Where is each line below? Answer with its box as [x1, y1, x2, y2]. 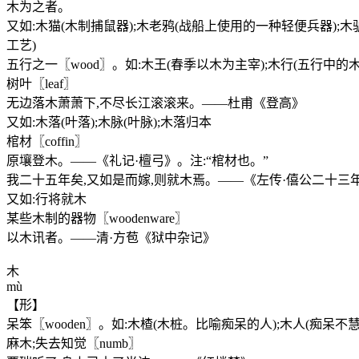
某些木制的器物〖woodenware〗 [6, 212, 188, 226]
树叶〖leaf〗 [6, 77, 76, 91]
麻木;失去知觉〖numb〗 [6, 337, 141, 351]
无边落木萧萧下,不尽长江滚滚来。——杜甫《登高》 [6, 96, 305, 111]
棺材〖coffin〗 [6, 135, 87, 149]
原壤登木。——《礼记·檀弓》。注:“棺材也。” [6, 154, 268, 168]
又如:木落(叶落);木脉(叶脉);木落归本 [6, 115, 212, 130]
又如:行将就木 [6, 192, 87, 207]
